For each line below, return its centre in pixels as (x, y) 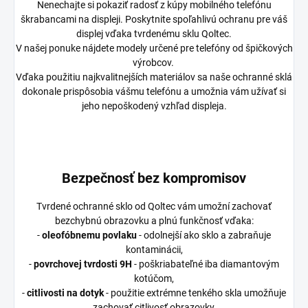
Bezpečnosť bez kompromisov (154, 178)
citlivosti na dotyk (65, 293)
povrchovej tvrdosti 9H (83, 264)
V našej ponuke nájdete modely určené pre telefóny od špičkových (154, 48)
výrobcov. (154, 62)
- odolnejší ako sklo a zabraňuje (204, 235)
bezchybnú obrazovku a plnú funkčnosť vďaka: (154, 220)
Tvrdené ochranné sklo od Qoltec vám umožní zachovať (154, 206)
